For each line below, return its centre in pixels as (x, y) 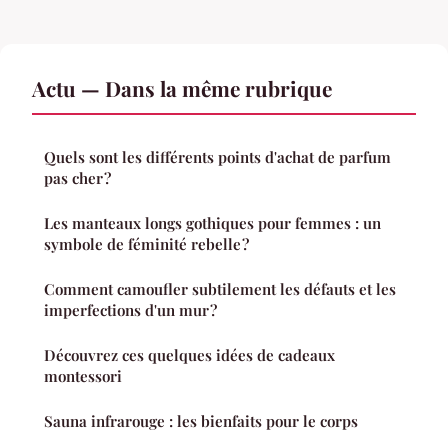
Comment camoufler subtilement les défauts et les (220, 288)
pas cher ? (77, 177)
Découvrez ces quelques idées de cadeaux (189, 354)
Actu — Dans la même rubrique (182, 87)
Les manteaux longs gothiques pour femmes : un (212, 222)
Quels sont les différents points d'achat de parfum (217, 156)
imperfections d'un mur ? (130, 309)
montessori (83, 375)
